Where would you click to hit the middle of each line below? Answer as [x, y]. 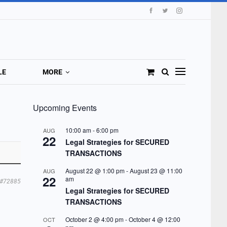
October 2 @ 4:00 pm [94, 219]
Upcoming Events [65, 108]
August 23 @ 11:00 [156, 171]
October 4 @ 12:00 [154, 219]
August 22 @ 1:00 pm [95, 171]
